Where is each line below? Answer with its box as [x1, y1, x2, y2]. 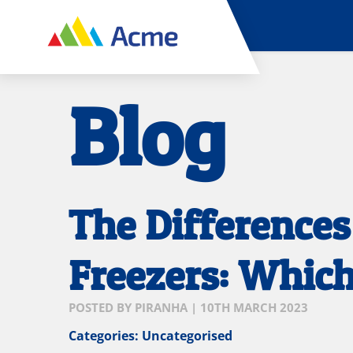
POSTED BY [69, 300, 135, 315]
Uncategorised [142, 326, 232, 344]
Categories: [69, 326, 142, 344]
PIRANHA [135, 300, 188, 315]
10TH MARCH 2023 [200, 300, 308, 315]
